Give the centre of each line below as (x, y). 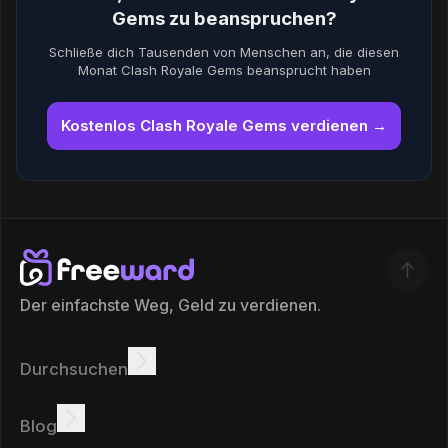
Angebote (179, 405)
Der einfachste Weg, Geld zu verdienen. (170, 305)
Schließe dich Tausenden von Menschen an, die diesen (224, 52)
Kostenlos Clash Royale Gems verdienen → (224, 125)
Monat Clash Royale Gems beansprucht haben (224, 70)
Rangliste (398, 405)
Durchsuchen (73, 368)
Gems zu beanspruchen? (224, 18)
